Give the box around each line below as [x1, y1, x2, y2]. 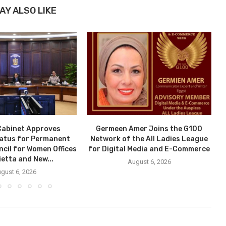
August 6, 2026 [127, 157, 171, 165]
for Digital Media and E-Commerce [88, 144, 210, 153]
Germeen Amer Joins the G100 [96, 124, 203, 133]
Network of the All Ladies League [90, 134, 208, 143]
